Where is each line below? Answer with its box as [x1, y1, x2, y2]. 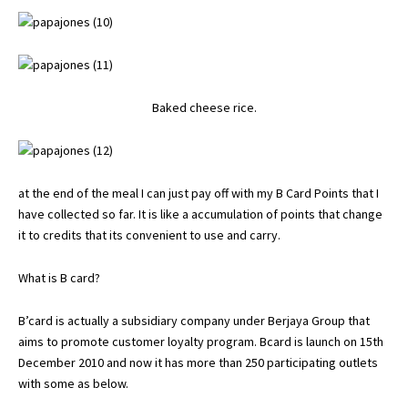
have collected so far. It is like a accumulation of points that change [18, 206, 382, 222]
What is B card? [18, 270, 100, 286]
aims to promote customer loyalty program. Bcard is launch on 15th [18, 333, 383, 350]
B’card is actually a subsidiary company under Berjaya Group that [18, 312, 370, 329]
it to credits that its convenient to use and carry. [18, 227, 280, 243]
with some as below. [18, 375, 128, 392]
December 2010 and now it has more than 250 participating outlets [18, 354, 378, 371]
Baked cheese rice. [151, 99, 257, 116]
